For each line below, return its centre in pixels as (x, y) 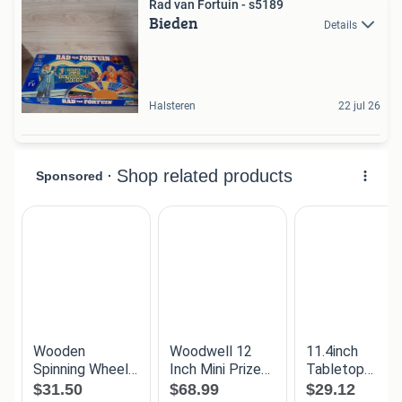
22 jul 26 (359, 106)
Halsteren (172, 106)
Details (341, 26)
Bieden (174, 23)
